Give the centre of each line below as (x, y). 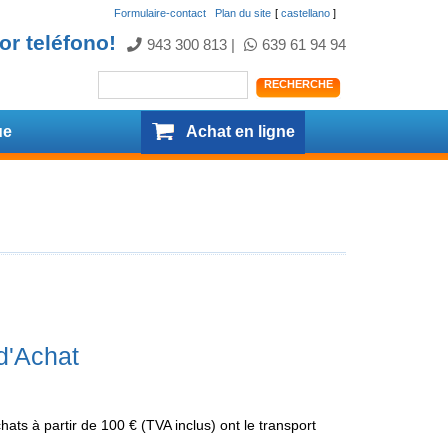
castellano (305, 13)
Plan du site (243, 13)
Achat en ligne (240, 131)
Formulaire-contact (160, 13)
